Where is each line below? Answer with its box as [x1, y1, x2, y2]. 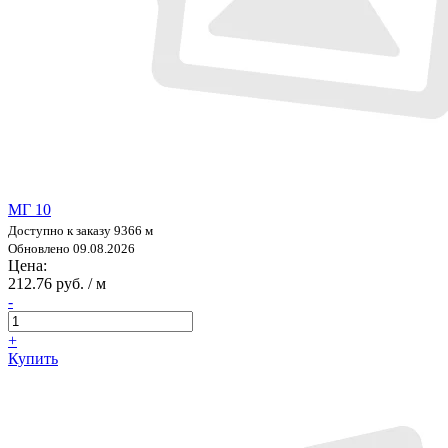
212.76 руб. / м [8, 274, 106, 292]
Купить [8, 349, 58, 367]
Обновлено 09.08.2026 [8, 240, 135, 256]
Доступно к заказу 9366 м [8, 222, 153, 238]
